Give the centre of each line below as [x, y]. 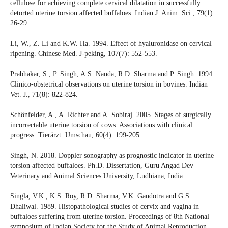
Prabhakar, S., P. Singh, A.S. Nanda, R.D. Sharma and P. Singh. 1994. [112, 74]
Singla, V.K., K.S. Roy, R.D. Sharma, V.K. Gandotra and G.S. [101, 196]
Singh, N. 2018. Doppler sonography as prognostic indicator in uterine [112, 156]
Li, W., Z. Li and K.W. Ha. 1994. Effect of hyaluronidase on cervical [111, 44]
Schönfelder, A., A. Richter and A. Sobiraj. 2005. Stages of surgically [110, 115]
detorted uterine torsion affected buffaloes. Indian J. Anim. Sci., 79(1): [112, 13]
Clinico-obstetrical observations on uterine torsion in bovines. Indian [109, 84]
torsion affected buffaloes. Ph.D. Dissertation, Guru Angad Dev [102, 166]
